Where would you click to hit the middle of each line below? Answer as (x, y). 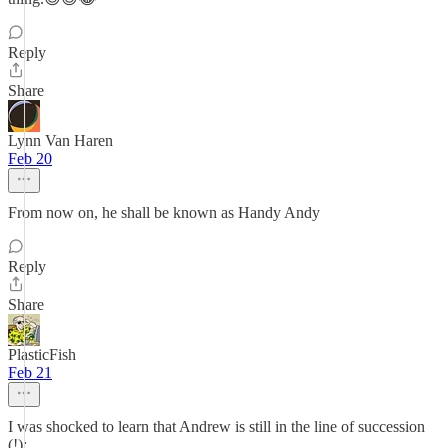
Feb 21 (30, 372)
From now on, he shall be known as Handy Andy (164, 212)
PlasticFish (42, 354)
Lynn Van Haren (60, 140)
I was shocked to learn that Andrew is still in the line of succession (216, 426)
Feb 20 (30, 158)
